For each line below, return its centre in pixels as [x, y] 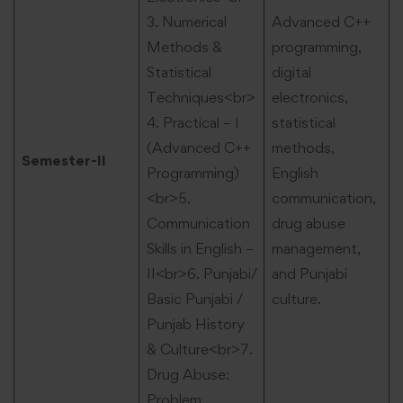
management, [316, 248]
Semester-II [63, 160]
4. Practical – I [193, 122]
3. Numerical [186, 21]
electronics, [309, 97]
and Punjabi [309, 273]
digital [291, 72]
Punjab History [195, 323]
